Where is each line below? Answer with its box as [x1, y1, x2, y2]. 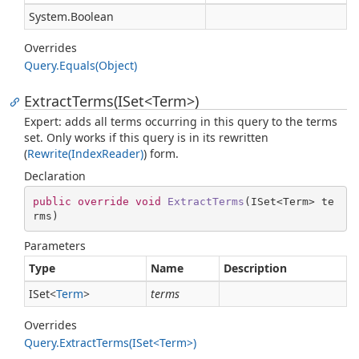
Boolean [71, 9, 114, 24]
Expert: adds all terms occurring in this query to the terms [24, 114, 337, 129]
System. [29, 9, 71, 24]
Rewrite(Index [27, 146, 102, 161]
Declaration [24, 168, 86, 184]
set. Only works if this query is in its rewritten [24, 130, 268, 145]
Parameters [24, 238, 86, 253]
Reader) [102, 146, 143, 161]
